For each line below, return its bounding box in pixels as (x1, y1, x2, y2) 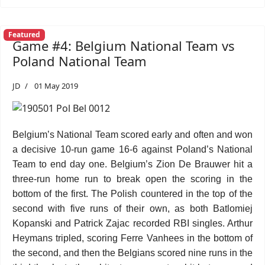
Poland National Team (12, 52, 147, 70)
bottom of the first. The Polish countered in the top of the (12, 189, 253, 199)
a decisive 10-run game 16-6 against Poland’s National (12, 144, 253, 154)
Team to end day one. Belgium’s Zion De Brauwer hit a (12, 159, 253, 169)
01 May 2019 (34, 80, 78, 91)
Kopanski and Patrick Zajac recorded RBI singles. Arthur (12, 218, 253, 228)
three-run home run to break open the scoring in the (12, 174, 253, 184)
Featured (8, 30, 40, 40)
